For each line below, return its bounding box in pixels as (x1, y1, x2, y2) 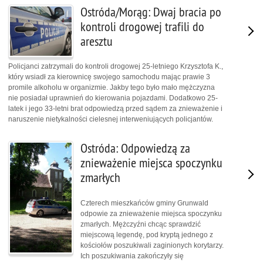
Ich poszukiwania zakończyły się (80, 251, 184, 260)
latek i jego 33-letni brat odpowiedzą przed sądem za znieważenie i (8, 104, 222, 113)
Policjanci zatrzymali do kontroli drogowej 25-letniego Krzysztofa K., (8, 62, 223, 71)
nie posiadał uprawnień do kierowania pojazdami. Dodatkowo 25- (8, 94, 218, 103)
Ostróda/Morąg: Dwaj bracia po (80, 4, 221, 20)
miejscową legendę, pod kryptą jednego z (80, 230, 213, 239)
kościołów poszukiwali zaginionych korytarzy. (80, 241, 224, 249)
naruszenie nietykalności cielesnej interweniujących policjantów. (8, 115, 213, 124)
